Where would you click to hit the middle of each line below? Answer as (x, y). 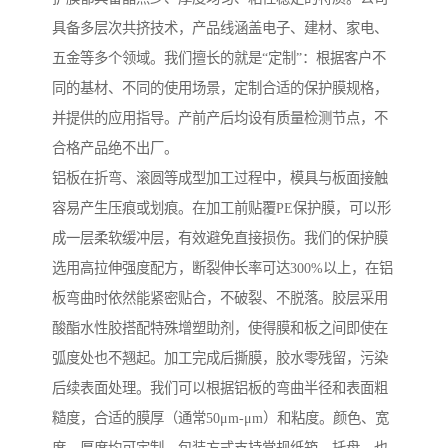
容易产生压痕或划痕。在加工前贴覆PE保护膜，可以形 (221, 208)
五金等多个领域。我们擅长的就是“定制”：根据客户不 (219, 58)
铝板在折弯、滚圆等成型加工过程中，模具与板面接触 (220, 178)
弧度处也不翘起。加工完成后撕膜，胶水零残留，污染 (220, 358)
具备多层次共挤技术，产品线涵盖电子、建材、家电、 (220, 28)
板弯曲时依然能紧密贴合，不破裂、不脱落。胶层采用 (220, 298)
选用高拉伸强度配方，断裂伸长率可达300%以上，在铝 (222, 268)
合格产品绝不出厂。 (115, 148)
